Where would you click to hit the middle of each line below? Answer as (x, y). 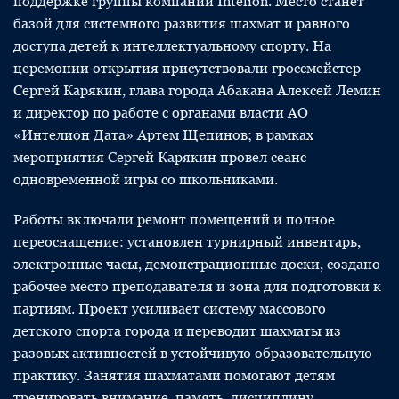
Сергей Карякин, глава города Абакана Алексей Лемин (197, 90)
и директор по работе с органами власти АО (161, 113)
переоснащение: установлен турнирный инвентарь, (187, 242)
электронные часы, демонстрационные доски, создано (197, 264)
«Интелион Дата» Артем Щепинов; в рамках (163, 135)
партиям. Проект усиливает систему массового (170, 309)
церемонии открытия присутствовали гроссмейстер (187, 68)
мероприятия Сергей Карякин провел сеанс (160, 157)
